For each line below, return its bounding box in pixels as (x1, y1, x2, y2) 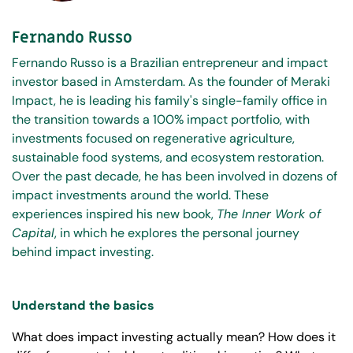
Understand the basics (12, 297, 154, 314)
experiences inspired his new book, (12, 206, 217, 223)
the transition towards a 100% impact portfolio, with (12, 111, 310, 128)
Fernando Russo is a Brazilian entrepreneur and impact (12, 54, 328, 72)
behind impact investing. (12, 243, 157, 261)
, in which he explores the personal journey (54, 225, 299, 242)
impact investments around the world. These (12, 187, 269, 204)
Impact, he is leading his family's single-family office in (12, 92, 327, 110)
